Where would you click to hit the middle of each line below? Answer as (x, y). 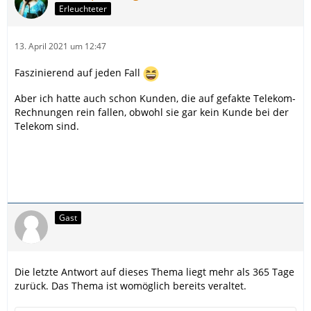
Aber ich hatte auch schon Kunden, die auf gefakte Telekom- (155, 98)
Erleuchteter (83, 9)
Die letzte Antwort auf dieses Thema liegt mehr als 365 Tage (154, 271)
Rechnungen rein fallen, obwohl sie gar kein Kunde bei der (152, 112)
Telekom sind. (47, 126)
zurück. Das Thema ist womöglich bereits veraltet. (131, 285)
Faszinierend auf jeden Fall (79, 72)
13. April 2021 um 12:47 (60, 46)
